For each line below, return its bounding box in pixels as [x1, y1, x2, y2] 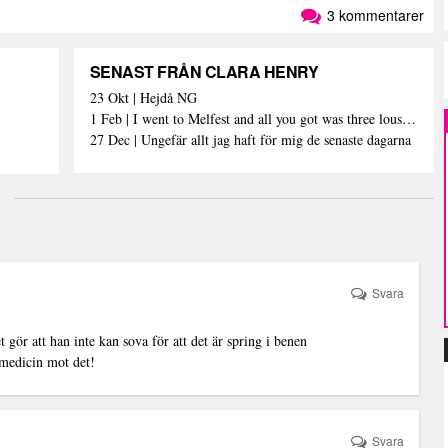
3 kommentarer [323, 5, 424, 25]
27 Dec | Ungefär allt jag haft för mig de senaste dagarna [89, 130, 416, 149]
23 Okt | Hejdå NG [89, 88, 197, 107]
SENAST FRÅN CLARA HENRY [89, 60, 319, 83]
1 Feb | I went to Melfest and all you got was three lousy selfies [401, 109, 416, 128]
